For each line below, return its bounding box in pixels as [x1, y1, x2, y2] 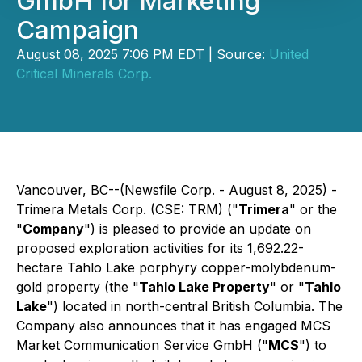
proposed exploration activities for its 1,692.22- [16, 240, 304, 256]
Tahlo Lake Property [139, 279, 270, 295]
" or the [289, 201, 337, 217]
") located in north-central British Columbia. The [47, 298, 343, 314]
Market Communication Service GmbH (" [16, 337, 268, 353]
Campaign [16, 15, 139, 45]
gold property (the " [16, 279, 139, 295]
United [269, 46, 309, 62]
